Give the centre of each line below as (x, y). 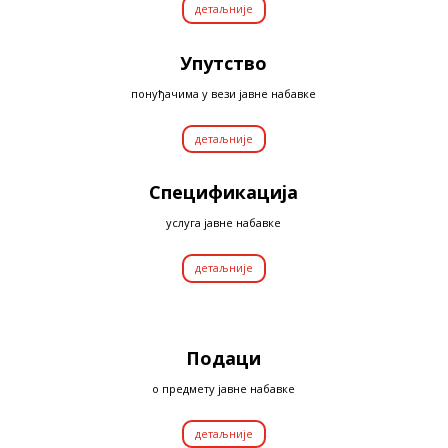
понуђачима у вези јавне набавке (224, 93)
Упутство (224, 62)
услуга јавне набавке (224, 223)
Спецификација (224, 192)
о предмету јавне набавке (224, 388)
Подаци (224, 357)
